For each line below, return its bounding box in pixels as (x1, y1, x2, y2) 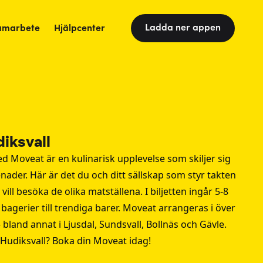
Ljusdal (63, 218, 95, 231)
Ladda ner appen (145, 23, 221, 33)
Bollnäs (146, 218, 178, 231)
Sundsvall (99, 218, 141, 231)
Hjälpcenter (54, 24, 105, 34)
